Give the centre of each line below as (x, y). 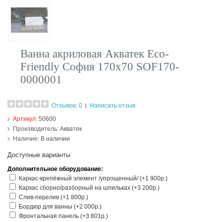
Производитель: (36, 129)
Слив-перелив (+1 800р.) (54, 197)
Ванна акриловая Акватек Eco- (95, 54)
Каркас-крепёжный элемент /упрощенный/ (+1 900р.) (93, 179)
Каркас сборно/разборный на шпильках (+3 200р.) (89, 188)
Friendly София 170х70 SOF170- (100, 67)
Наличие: (26, 139)
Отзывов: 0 (67, 106)
